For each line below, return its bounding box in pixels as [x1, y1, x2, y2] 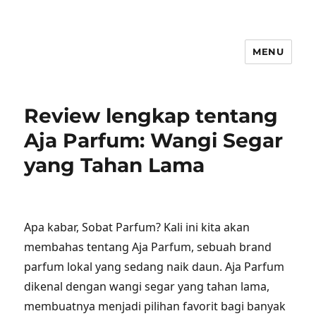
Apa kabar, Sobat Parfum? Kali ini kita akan [24, 219, 250, 235]
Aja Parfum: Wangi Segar [24, 128, 284, 152]
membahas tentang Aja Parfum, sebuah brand [24, 239, 272, 255]
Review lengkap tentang [24, 104, 279, 128]
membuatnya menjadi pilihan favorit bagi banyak [24, 298, 286, 314]
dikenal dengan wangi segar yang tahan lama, [24, 279, 270, 294]
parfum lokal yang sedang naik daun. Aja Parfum [24, 259, 285, 274]
